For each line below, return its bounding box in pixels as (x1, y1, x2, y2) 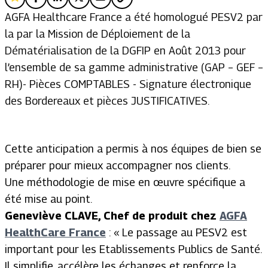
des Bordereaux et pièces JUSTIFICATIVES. (5, 95, 209, 107)
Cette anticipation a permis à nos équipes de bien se (5, 142, 261, 155)
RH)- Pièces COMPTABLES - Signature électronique (5, 78, 251, 90)
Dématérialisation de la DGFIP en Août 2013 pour (5, 44, 246, 57)
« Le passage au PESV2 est (114, 226, 247, 239)
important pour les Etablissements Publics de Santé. (5, 243, 261, 255)
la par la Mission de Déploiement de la (5, 28, 190, 40)
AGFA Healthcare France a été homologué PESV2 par (5, 11, 263, 23)
